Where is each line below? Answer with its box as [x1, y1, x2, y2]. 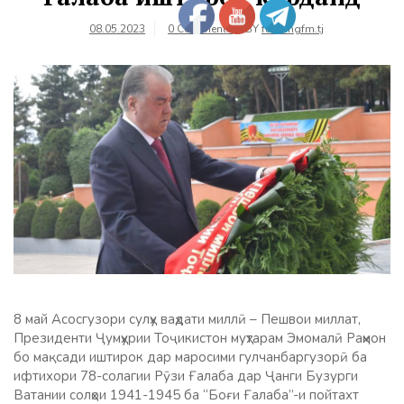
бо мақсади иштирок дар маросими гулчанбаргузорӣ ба [14, 348, 367, 367]
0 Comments [168, 22, 233, 36]
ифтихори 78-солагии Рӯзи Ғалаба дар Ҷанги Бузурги [14, 367, 358, 386]
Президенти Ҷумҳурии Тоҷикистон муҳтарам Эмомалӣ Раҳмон [14, 329, 386, 348]
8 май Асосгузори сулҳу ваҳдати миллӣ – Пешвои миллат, [14, 310, 361, 329]
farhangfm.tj [262, 22, 324, 36]
